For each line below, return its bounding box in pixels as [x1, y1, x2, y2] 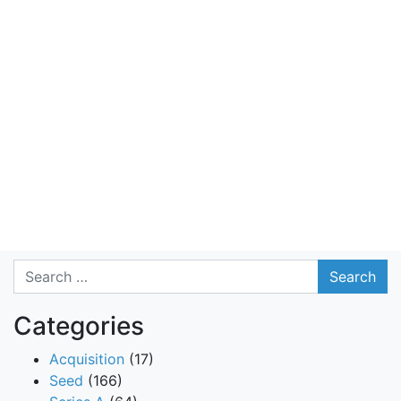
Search [13, 260, 59, 278]
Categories [13, 310, 144, 341]
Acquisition [49, 349, 124, 368]
